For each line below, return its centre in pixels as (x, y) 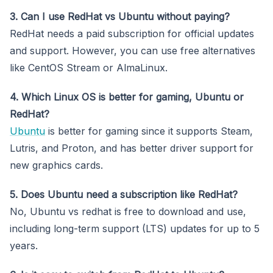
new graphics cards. (56, 165)
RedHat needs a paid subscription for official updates (132, 33)
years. (24, 245)
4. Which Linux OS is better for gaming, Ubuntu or (127, 97)
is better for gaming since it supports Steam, (149, 131)
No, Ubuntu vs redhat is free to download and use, (128, 211)
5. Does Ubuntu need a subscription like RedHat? (124, 194)
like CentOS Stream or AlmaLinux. (89, 67)
